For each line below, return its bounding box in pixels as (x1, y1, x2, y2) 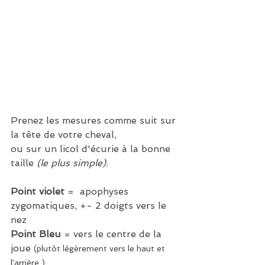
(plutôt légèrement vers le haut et (34, 244, 167, 254)
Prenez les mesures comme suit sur (11, 115, 179, 127)
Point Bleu (11, 228, 61, 240)
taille (11, 157, 37, 169)
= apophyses (64, 186, 131, 198)
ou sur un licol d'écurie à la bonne (11, 143, 173, 155)
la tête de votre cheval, (11, 129, 119, 141)
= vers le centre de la (61, 228, 164, 240)
